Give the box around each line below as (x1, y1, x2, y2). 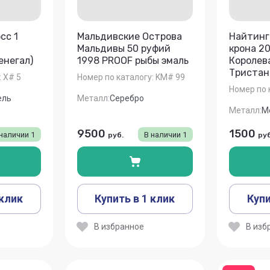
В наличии (144, 130, 183, 139)
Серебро (109, 93, 144, 103)
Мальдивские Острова (77, 31, 182, 43)
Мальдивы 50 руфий (77, 43, 171, 55)
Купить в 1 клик (95, 192, 175, 205)
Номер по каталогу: (77, 72, 154, 82)
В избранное (93, 221, 144, 231)
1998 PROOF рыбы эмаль (77, 55, 189, 67)
